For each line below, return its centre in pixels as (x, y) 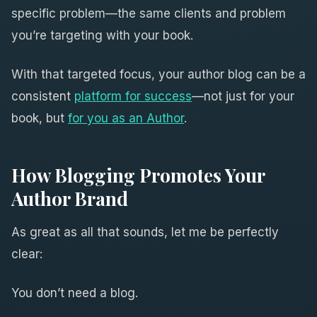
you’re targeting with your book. (102, 35)
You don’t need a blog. (75, 293)
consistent (43, 96)
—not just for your (243, 96)
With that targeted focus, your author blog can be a (158, 74)
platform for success (133, 96)
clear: (27, 254)
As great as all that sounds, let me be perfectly (145, 232)
